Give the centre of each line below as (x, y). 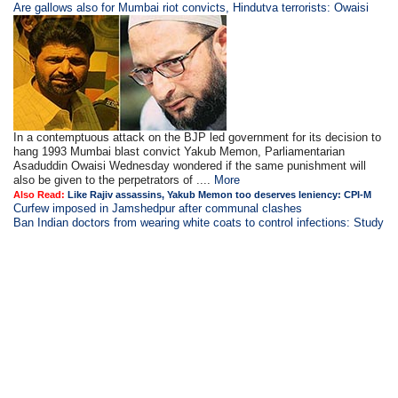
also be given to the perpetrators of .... (112, 180)
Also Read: (41, 195)
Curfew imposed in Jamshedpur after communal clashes (158, 209)
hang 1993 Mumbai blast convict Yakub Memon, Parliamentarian (179, 152)
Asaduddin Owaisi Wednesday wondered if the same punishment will (190, 166)
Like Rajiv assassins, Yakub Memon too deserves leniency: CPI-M (220, 195)
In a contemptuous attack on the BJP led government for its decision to (198, 138)
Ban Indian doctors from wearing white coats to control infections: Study (199, 223)
